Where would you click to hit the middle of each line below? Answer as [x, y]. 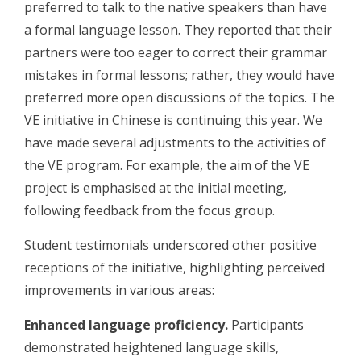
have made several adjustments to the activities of [175, 142]
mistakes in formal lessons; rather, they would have [179, 75]
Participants [266, 324]
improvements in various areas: [119, 290]
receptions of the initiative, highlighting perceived [174, 267]
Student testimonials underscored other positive [170, 245]
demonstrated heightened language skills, [151, 347]
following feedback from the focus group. [149, 210]
